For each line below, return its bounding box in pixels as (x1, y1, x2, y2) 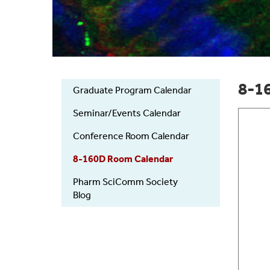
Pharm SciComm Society (73, 176, 178, 188)
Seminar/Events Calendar (73, 107, 181, 119)
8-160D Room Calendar (73, 153, 173, 165)
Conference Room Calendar (73, 130, 189, 142)
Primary (61, 92, 112, 110)
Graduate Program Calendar (73, 84, 192, 96)
